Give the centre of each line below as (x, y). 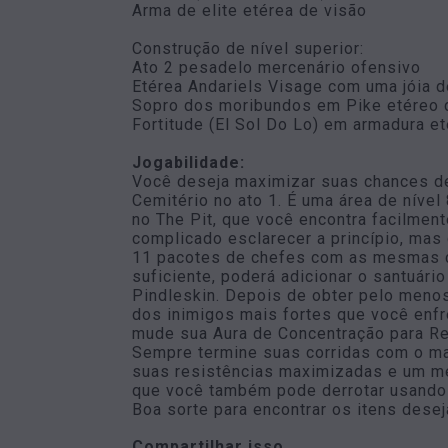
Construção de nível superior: (248, 48)
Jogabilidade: (188, 162)
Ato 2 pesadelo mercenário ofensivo (276, 67)
